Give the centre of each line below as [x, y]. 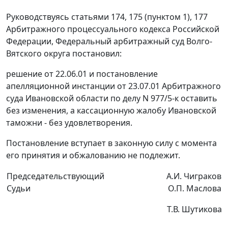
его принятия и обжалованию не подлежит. [93, 155]
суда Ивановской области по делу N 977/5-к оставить [112, 98]
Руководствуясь [39, 17]
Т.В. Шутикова [194, 209]
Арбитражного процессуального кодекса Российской [113, 29]
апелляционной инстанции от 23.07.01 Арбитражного [113, 86]
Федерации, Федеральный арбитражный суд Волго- [109, 41]
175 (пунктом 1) [159, 17]
